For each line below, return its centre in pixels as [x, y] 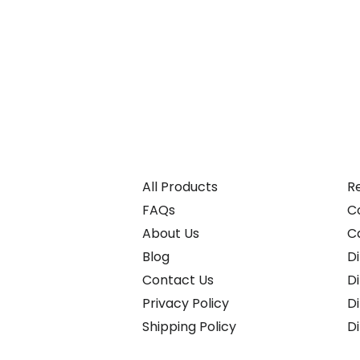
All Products [180, 187]
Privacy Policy [186, 303]
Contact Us [178, 280]
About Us [171, 233]
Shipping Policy [189, 327]
